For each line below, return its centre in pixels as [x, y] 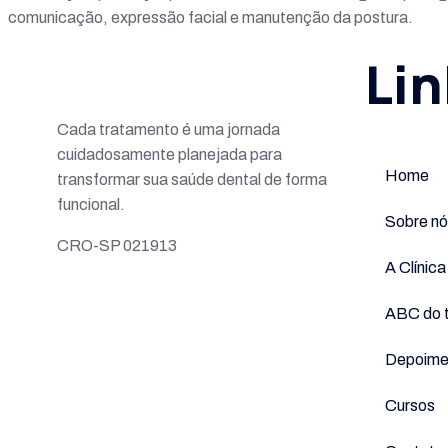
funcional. [91, 205]
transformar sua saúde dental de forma [192, 180]
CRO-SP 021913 [117, 246]
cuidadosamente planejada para [169, 155]
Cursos [409, 406]
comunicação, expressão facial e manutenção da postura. [210, 18]
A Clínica [415, 268]
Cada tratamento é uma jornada [168, 130]
